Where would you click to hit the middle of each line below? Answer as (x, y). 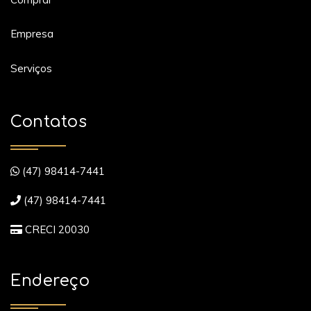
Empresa (32, 34)
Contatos (49, 122)
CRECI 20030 (56, 230)
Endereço (50, 280)
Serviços (31, 68)
